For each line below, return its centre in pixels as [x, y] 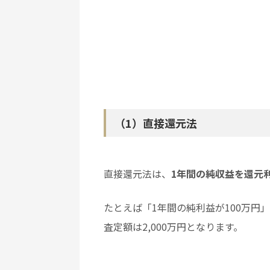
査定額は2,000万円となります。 [173, 226]
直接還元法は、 [137, 173]
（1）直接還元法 [156, 123]
